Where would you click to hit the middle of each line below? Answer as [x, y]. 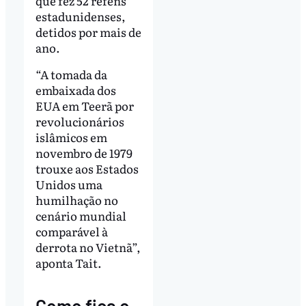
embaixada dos [75, 90]
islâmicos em [71, 137]
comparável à [71, 232]
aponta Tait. [68, 263]
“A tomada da [71, 74]
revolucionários [80, 122]
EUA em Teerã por [84, 106]
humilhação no [76, 200]
